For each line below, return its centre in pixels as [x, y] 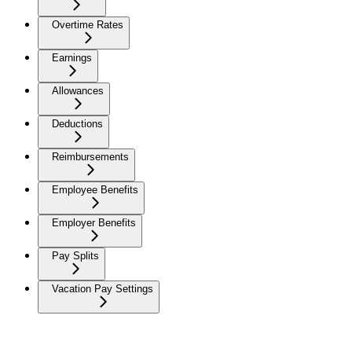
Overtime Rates [88, 25]
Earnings [72, 58]
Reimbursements [90, 157]
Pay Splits [75, 256]
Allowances [78, 91]
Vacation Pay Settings [103, 289]
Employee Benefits [95, 190]
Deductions [77, 124]
